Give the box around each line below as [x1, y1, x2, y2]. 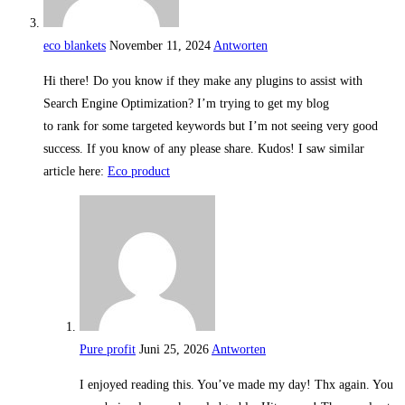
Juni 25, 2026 [139, 343, 209, 357]
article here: [43, 165, 108, 179]
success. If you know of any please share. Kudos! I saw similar [43, 142, 364, 156]
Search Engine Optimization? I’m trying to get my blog [43, 97, 329, 111]
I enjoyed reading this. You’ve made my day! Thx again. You [80, 378, 393, 392]
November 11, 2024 [109, 39, 211, 53]
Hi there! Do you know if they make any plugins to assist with [43, 74, 363, 89]
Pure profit [80, 343, 136, 357]
